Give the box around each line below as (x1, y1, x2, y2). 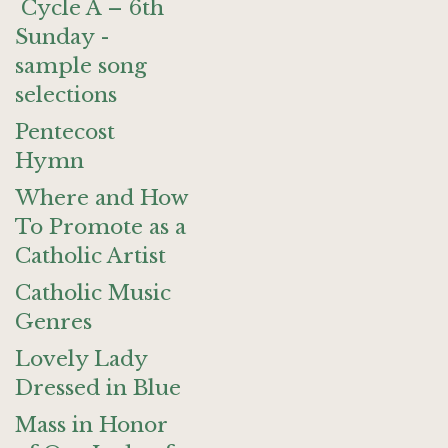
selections (15, 82, 117, 108)
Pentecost (15, 119, 115, 145)
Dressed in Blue (15, 375, 181, 401)
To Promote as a (15, 214, 186, 240)
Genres (15, 309, 92, 335)
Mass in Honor (15, 412, 167, 438)
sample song (15, 53, 147, 79)
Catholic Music (15, 280, 171, 306)
